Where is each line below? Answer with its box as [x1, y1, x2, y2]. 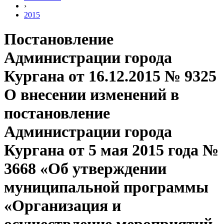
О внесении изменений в [4, 85, 179, 104]
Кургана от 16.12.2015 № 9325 [4, 67, 216, 85]
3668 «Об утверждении [4, 159, 166, 178]
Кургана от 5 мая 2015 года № [4, 141, 218, 159]
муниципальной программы [4, 178, 208, 196]
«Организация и [4, 196, 121, 215]
